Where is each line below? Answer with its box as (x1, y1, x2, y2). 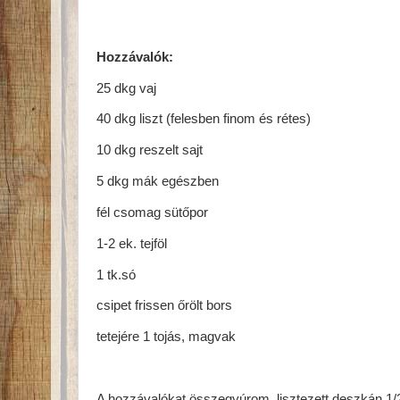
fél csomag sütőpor (96, 204, 208, 220)
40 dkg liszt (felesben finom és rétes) (96, 112, 311, 127)
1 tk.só (96, 267, 136, 282)
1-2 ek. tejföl (96, 236, 167, 251)
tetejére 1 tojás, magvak (96, 329, 236, 345)
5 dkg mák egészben (96, 174, 219, 189)
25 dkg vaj (96, 80, 156, 96)
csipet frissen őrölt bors (96, 298, 232, 313)
